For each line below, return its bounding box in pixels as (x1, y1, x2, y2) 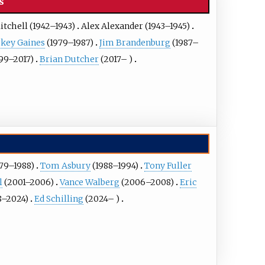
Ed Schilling (34, 193, 83, 205)
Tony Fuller (144, 160, 192, 172)
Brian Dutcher (40, 53, 99, 64)
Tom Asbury (40, 160, 91, 172)
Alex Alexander (80, 20, 143, 31)
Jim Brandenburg (99, 37, 171, 48)
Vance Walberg (60, 177, 120, 188)
